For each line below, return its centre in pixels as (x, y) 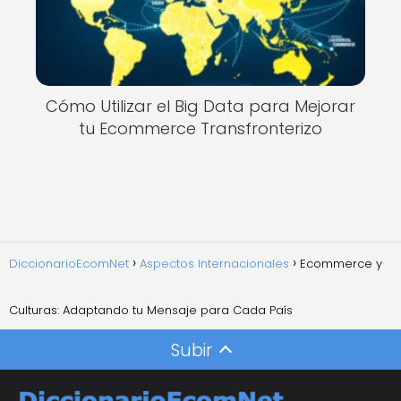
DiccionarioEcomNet (69, 263)
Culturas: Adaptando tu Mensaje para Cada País (151, 310)
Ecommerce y (341, 263)
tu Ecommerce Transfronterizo (200, 129)
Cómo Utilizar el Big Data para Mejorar (200, 107)
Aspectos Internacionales (214, 263)
